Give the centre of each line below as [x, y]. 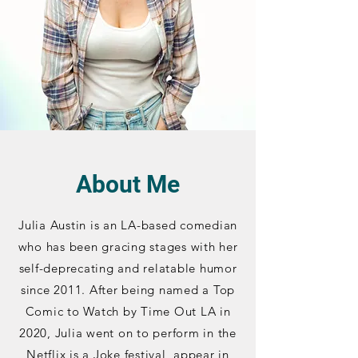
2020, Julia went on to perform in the [128, 333]
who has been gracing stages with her [128, 247]
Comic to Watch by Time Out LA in [128, 311]
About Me [128, 184]
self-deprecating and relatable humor [128, 268]
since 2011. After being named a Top [128, 290]
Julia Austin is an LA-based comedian [128, 225]
